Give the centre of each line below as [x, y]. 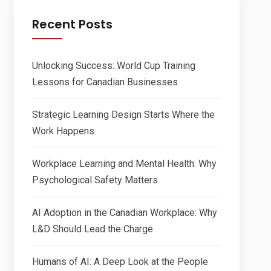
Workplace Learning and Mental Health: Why [124, 163]
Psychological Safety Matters [95, 180]
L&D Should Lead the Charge [92, 229]
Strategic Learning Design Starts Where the [123, 114]
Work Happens [63, 131]
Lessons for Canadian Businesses [105, 82]
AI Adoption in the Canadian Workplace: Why [124, 212]
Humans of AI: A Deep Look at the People [120, 261]
